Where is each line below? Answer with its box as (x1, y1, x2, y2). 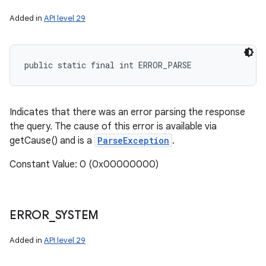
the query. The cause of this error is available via (9, 121, 217, 132)
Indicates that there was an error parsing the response (9, 106, 245, 118)
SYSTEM (55, 208, 99, 223)
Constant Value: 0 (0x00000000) (9, 159, 159, 170)
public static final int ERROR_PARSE (24, 59, 192, 71)
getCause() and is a (9, 135, 94, 147)
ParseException (97, 135, 169, 146)
